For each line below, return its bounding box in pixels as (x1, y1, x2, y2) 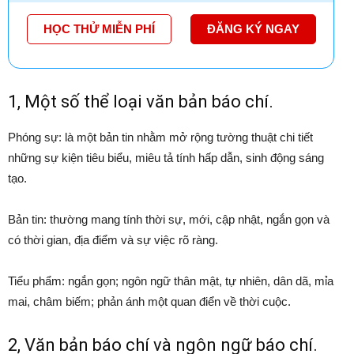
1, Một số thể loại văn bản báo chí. (8, 92, 273, 112)
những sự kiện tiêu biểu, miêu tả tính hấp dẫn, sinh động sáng (8, 151, 324, 165)
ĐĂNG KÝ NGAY (206, 22, 299, 36)
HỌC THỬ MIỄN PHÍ (43, 22, 155, 36)
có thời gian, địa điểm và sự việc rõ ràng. (8, 233, 218, 247)
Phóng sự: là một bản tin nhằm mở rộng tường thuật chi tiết (8, 130, 313, 145)
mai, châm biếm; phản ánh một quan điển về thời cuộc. (8, 295, 291, 309)
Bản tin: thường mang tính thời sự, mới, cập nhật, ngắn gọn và (8, 213, 330, 227)
